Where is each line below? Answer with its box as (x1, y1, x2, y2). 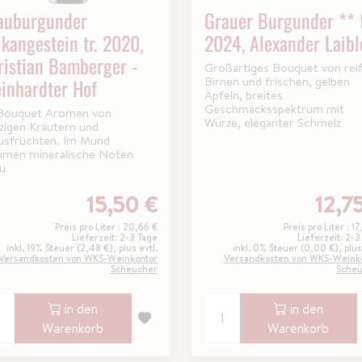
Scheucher (110, 261, 158, 276)
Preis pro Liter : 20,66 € (54, 219, 158, 234)
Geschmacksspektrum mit (204, 99, 344, 117)
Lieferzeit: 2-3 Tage (71, 229, 158, 244)
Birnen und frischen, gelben (204, 72, 350, 90)
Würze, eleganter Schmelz (204, 113, 341, 131)
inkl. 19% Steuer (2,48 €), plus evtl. (6, 240, 158, 255)
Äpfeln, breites (204, 86, 283, 103)
